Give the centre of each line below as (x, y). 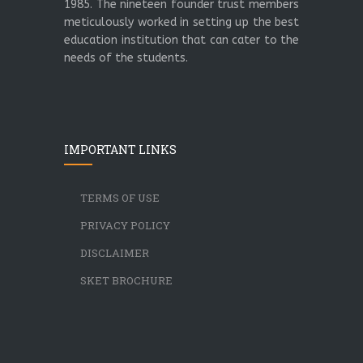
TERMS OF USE (120, 198)
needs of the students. (126, 58)
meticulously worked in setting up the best (181, 22)
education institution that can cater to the (181, 40)
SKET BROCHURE (126, 280)
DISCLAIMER (115, 253)
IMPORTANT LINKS (120, 149)
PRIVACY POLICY (125, 225)
